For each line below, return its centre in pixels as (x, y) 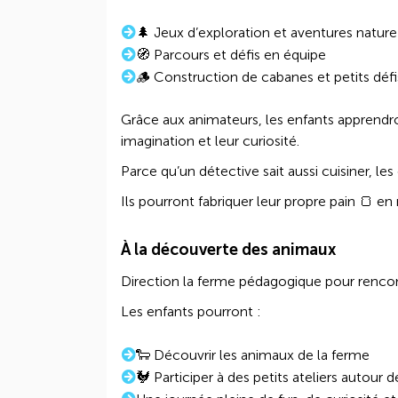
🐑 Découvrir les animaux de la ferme (253, 355)
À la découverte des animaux (228, 250)
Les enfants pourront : (191, 311)
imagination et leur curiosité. (210, 141)
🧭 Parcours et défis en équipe (231, 55)
